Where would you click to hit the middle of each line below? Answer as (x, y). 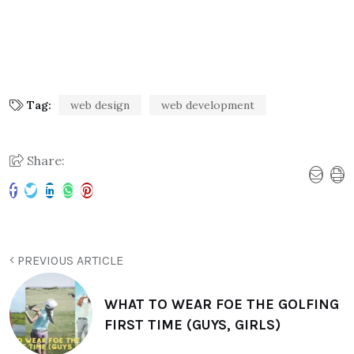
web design (100, 105)
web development (208, 105)
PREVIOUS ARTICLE (69, 261)
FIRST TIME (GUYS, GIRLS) (192, 324)
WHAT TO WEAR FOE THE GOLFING (222, 304)
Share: (44, 161)
